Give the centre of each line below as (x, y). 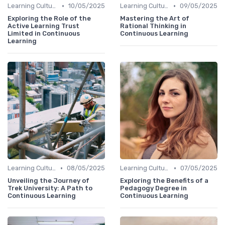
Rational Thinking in (153, 26)
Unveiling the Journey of (48, 181)
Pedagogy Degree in (153, 188)
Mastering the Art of (155, 19)
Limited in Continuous (44, 34)
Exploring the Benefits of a (164, 181)
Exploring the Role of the (49, 19)
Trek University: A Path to (50, 188)
